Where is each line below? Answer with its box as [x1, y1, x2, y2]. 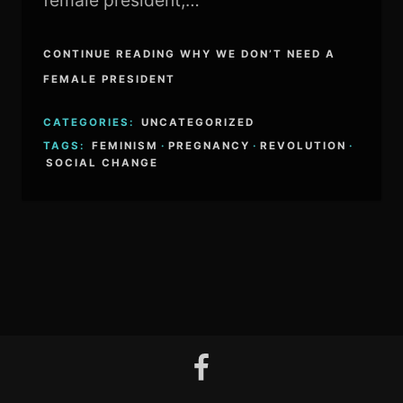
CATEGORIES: [42, 115, 139, 129]
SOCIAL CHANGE [45, 156, 158, 169]
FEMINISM [91, 139, 158, 152]
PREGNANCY [167, 139, 250, 152]
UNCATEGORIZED [140, 115, 255, 129]
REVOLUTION [259, 139, 346, 152]
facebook [186, 354, 251, 373]
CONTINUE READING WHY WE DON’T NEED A [42, 48, 336, 61]
